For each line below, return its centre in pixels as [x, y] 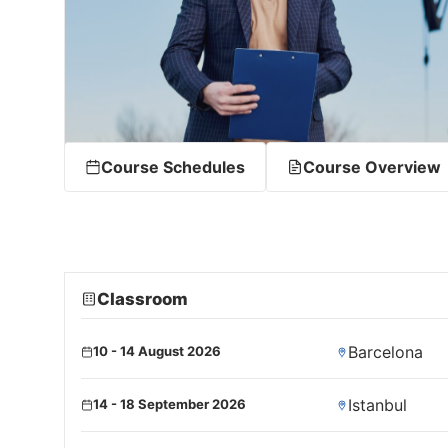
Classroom [142, 299]
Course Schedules [173, 167]
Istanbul [378, 404]
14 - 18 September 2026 [169, 404]
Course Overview [372, 167]
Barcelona [386, 351]
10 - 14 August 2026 [157, 351]
